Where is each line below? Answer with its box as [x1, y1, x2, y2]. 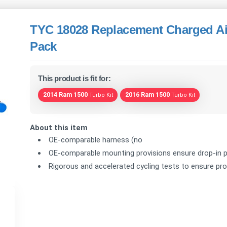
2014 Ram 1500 [43, 91, 88, 99]
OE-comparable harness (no [49, 135, 143, 145]
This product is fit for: [38, 73, 111, 83]
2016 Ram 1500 [125, 91, 170, 99]
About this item [30, 123, 88, 133]
